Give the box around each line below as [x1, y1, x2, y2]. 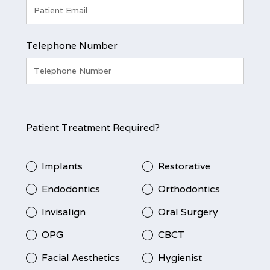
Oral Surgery [158, 205, 218, 218]
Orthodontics [158, 182, 220, 195]
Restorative [158, 159, 210, 172]
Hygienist [158, 251, 202, 264]
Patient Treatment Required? [25, 121, 160, 134]
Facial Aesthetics [41, 251, 120, 264]
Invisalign [41, 205, 86, 218]
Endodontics [41, 182, 100, 195]
